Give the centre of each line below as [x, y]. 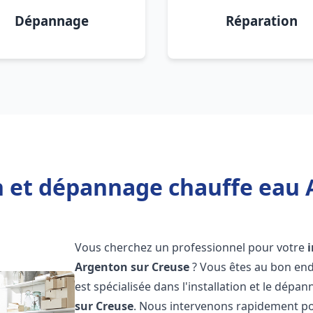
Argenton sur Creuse [132, 267]
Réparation [261, 21]
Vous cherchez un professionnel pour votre [191, 247]
